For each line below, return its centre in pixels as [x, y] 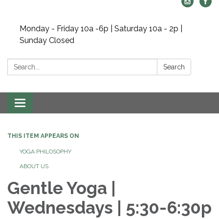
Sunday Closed [47, 40]
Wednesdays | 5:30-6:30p [109, 208]
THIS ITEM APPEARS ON [43, 136]
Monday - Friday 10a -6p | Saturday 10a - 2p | [101, 29]
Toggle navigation [52, 104]
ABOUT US [34, 166]
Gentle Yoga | [62, 188]
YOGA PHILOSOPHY [45, 152]
